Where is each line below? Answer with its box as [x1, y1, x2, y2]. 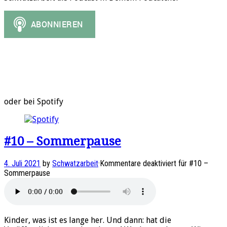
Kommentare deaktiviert [100, 158, 176, 168]
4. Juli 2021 [4, 158, 41, 168]
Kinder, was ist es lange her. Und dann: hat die [4, 215, 171, 225]
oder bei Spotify [4, 96, 63, 106]
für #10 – [176, 158, 208, 168]
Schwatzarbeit [52, 158, 98, 168]
